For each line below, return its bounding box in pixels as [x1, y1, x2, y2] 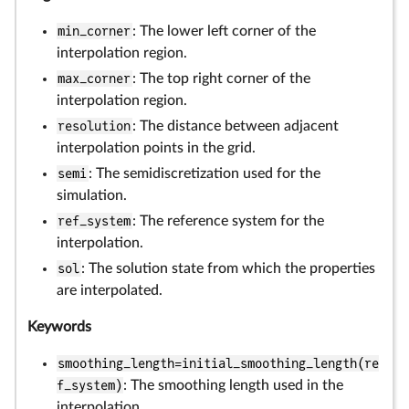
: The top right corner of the [131, 71, 310, 86]
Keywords [27, 320, 91, 334]
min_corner [58, 24, 131, 38]
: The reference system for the [131, 214, 324, 228]
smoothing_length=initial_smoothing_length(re [58, 356, 380, 371]
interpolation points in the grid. [57, 141, 256, 155]
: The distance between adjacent [131, 119, 339, 133]
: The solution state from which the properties [80, 261, 375, 276]
